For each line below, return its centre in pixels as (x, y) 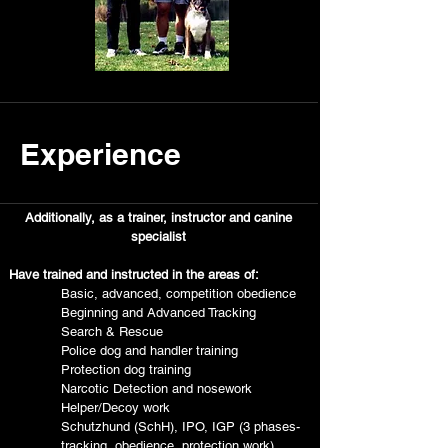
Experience (100, 154)
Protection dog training (100, 369)
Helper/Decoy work (89, 407)
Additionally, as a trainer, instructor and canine (158, 217)
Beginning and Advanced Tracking (132, 312)
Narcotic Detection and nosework (130, 388)
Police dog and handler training (123, 350)
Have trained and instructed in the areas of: (134, 274)
